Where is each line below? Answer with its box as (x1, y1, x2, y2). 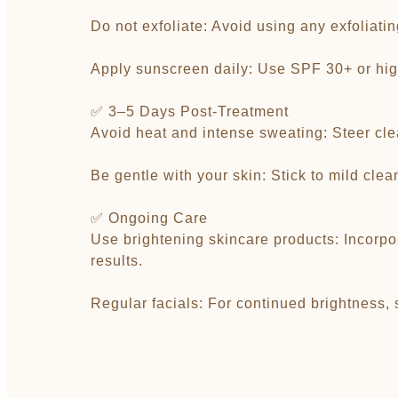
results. (91, 253, 143, 268)
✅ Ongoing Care (91, 211, 208, 226)
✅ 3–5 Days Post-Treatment (91, 104, 289, 119)
